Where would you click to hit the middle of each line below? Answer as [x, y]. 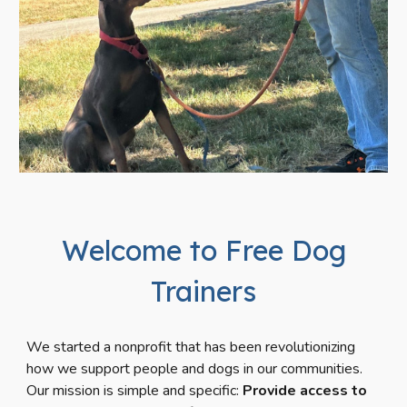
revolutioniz [300, 347]
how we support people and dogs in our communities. [195, 369]
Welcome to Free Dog [203, 251]
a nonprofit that [154, 347]
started [79, 347]
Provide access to [303, 391]
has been [233, 347]
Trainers [203, 292]
